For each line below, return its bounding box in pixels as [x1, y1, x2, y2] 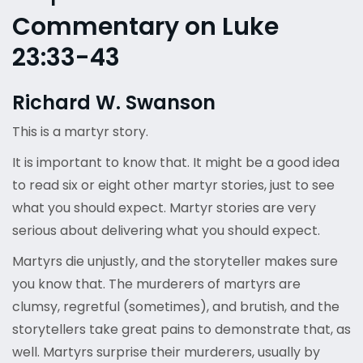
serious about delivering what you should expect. [12, 221, 320, 241]
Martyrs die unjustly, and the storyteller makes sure [12, 252, 338, 271]
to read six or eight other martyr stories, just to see [12, 176, 335, 195]
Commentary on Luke [12, 10, 279, 45]
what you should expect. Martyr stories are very [12, 199, 316, 218]
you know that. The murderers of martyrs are [12, 275, 301, 294]
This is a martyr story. [12, 122, 152, 142]
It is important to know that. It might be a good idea [12, 153, 340, 173]
